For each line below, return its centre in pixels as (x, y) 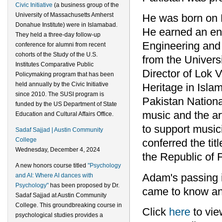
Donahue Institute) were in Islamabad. (66, 25)
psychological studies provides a (59, 215)
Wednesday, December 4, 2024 (58, 150)
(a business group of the (86, 5)
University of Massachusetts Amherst (64, 15)
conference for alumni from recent (60, 45)
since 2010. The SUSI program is (60, 94)
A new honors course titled (52, 166)
